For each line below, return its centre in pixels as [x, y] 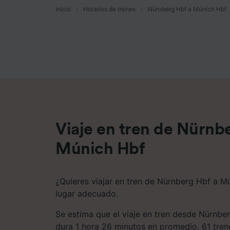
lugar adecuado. [87, 193]
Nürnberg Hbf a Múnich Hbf [187, 9]
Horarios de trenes [109, 9]
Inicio [63, 9]
